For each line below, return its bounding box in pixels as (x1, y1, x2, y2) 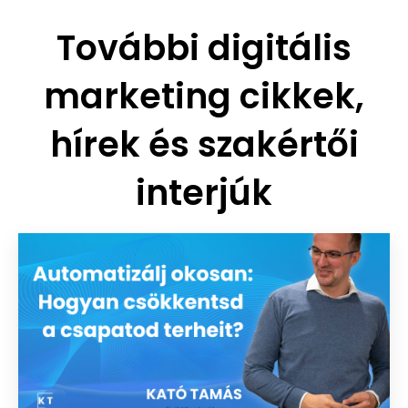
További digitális (56, 23, 352, 72)
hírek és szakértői (49, 119, 359, 168)
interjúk (136, 168, 272, 217)
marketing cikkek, (44, 71, 364, 120)
